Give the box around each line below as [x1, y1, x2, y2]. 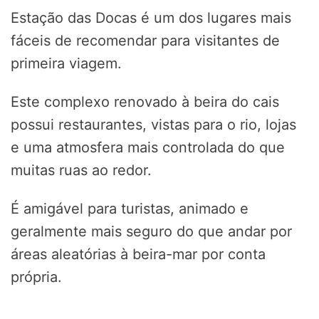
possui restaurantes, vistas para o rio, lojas [11, 116, 296, 134]
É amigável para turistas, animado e [11, 200, 249, 218]
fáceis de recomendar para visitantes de [11, 32, 280, 50]
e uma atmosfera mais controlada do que [11, 139, 285, 157]
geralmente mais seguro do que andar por [11, 223, 292, 241]
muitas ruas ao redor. [11, 162, 152, 179]
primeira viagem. [11, 55, 122, 73]
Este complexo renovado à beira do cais [11, 93, 279, 111]
